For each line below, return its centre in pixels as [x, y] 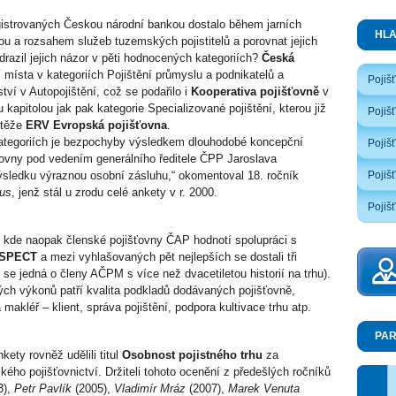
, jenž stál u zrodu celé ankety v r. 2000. [114, 193]
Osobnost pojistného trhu [192, 355]
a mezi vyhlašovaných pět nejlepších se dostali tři [167, 257]
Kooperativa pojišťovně [255, 92]
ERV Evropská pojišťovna [96, 126]
